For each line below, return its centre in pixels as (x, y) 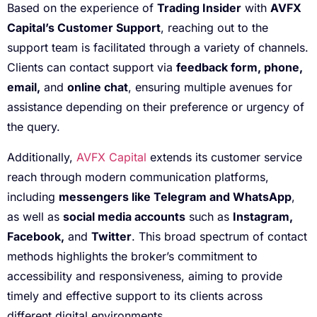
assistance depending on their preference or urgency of (156, 107)
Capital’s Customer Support (84, 28)
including (33, 196)
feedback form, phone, (240, 68)
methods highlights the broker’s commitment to (132, 256)
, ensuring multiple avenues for (210, 87)
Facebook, (36, 236)
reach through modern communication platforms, (138, 177)
